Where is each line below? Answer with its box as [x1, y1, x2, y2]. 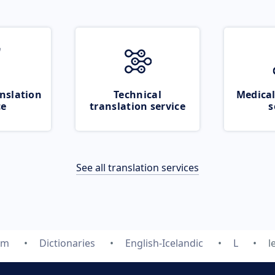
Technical [114, 88, 161, 101]
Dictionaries [39, 236, 95, 250]
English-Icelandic [125, 236, 203, 250]
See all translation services [76, 161, 199, 174]
